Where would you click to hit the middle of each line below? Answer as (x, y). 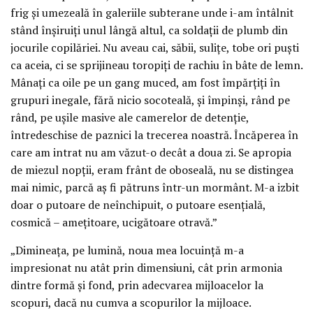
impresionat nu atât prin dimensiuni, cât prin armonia (146, 268)
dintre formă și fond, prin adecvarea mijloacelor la (137, 285)
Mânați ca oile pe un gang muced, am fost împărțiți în (145, 82)
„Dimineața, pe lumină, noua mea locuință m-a (127, 250)
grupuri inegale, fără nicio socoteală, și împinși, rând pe (150, 100)
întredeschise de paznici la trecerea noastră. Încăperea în (154, 134)
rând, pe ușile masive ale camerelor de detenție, (130, 117)
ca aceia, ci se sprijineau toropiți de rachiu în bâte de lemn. (156, 65)
